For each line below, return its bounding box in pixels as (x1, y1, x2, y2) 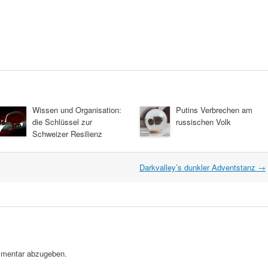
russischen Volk (176, 115, 231, 127)
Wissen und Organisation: (32, 103, 121, 115)
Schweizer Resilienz (32, 127, 102, 139)
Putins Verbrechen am (176, 103, 252, 115)
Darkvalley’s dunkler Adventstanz (139, 161, 258, 173)
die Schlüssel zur (32, 115, 92, 127)
